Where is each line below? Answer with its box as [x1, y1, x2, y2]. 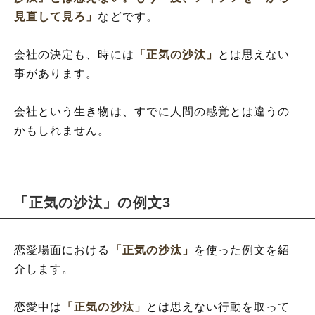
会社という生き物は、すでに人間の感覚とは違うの [14, 105, 290, 117]
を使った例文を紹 [194, 244, 290, 256]
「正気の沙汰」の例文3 [14, 195, 171, 210]
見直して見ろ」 [14, 11, 98, 22]
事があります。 [14, 67, 98, 79]
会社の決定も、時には [14, 49, 134, 60]
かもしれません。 [14, 124, 110, 136]
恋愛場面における [14, 244, 110, 256]
